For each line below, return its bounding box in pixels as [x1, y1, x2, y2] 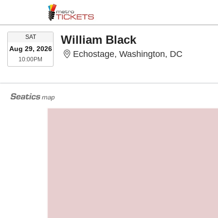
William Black [61, 33, 136, 46]
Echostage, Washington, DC [73, 49, 183, 59]
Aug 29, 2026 [9, 45, 52, 53]
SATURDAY [35, 33, 67, 40]
